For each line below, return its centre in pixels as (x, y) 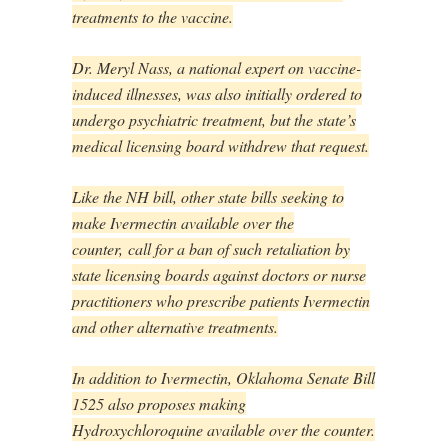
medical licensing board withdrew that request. (220, 146)
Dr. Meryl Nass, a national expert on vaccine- (216, 68)
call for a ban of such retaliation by (236, 249)
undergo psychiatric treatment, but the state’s (214, 120)
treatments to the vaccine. (152, 17)
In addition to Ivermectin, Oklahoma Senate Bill (223, 378)
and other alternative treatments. (175, 327)
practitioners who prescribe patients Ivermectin (221, 301)
